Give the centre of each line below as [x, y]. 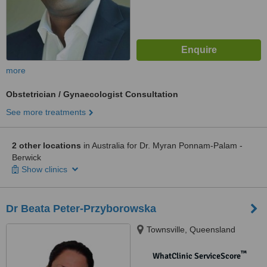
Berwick [27, 157]
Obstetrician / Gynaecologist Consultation [92, 94]
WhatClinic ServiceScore [196, 256]
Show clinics [46, 169]
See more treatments [46, 112]
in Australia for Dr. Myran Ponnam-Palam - [162, 145]
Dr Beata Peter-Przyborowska [81, 209]
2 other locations [46, 145]
